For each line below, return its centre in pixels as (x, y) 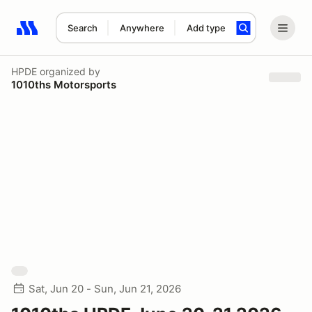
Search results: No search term (97, 36)
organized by (69, 71)
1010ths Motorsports (64, 84)
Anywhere (142, 28)
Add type (206, 28)
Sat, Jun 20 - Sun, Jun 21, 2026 (105, 289)
